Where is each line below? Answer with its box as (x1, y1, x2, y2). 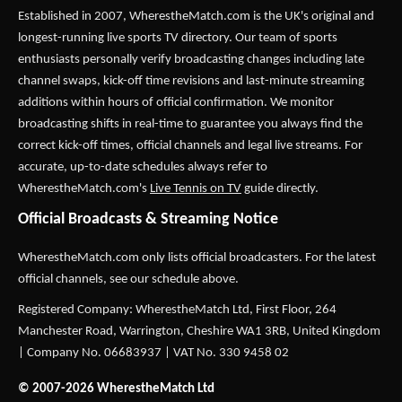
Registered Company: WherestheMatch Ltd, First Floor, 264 (18, 303, 336, 317)
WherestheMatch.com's (18, 182, 150, 196)
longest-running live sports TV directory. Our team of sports (18, 31, 337, 45)
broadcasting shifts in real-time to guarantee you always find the (18, 118, 363, 131)
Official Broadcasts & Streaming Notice (18, 211, 278, 228)
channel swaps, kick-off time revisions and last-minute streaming (18, 74, 364, 88)
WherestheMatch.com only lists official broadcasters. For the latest (18, 251, 376, 265)
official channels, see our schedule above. (18, 273, 239, 286)
